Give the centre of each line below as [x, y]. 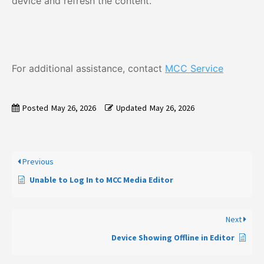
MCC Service [194, 69]
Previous [37, 162]
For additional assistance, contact [88, 69]
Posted [35, 108]
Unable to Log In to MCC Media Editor [101, 180]
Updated [131, 108]
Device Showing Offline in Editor [173, 238]
